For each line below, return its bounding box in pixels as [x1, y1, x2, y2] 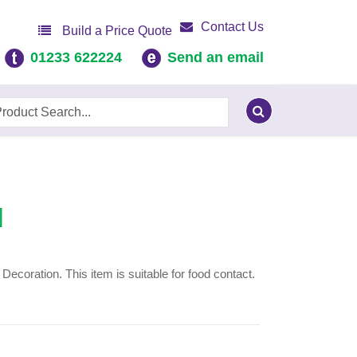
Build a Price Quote [59, 24, 172, 37]
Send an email [167, 49, 264, 65]
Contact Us [201, 20, 264, 33]
